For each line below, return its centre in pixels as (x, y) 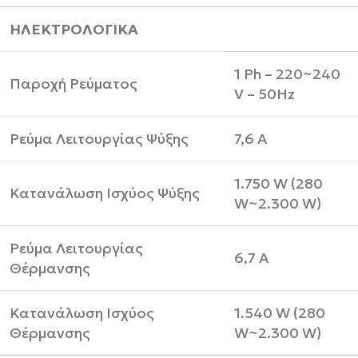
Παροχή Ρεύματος (74, 83)
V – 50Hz (265, 93)
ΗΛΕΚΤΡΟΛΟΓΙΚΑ (74, 29)
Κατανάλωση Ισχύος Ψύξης (105, 193)
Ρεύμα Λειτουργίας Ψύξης (99, 138)
